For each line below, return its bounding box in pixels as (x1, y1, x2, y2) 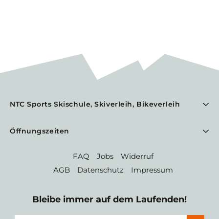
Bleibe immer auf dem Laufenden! (32, 194, 187, 205)
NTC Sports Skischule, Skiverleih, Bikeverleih (10, 100, 180, 109)
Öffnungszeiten (10, 127, 69, 136)
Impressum (131, 165, 173, 175)
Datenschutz (77, 165, 124, 175)
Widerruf (121, 152, 153, 161)
